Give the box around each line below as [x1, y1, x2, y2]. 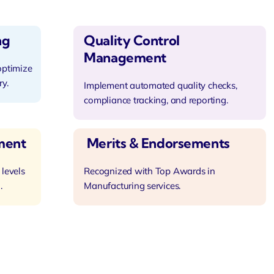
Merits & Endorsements [84, 134, 230, 152]
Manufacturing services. [84, 179, 181, 191]
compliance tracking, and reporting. [84, 94, 228, 106]
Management [84, 48, 166, 66]
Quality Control [84, 31, 180, 49]
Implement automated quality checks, [84, 79, 237, 91]
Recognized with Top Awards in [84, 165, 215, 177]
